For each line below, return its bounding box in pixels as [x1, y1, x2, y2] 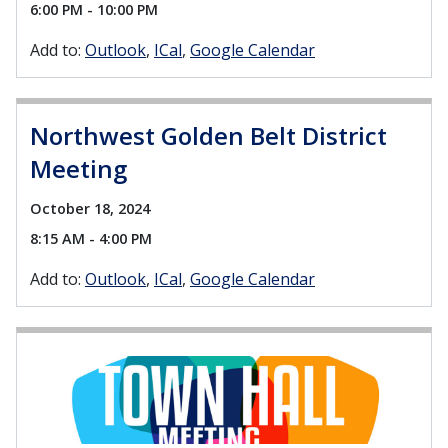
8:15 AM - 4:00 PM [30, 229, 152, 249]
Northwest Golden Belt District [30, 118, 387, 152]
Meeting [30, 151, 127, 185]
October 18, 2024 [30, 198, 150, 218]
